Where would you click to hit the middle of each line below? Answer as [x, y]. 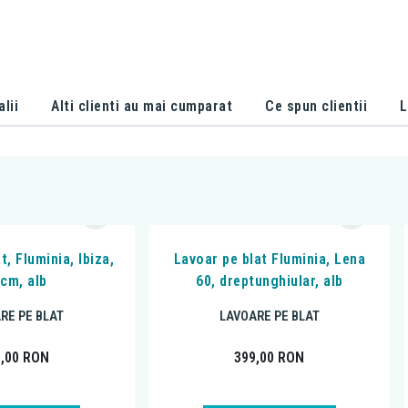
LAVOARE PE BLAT [269, 316]
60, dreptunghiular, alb [270, 281]
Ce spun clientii [316, 106]
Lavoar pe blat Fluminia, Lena [270, 260]
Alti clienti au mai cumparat [142, 106]
